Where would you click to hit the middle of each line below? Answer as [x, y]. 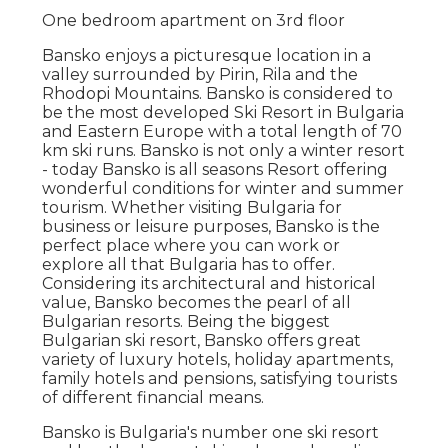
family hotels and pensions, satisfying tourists [220, 378]
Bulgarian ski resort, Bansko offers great [202, 340]
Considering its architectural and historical [209, 283]
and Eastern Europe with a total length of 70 [222, 131]
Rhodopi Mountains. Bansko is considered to [218, 93]
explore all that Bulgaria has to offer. [189, 264]
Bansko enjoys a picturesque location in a [207, 55]
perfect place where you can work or [191, 245]
